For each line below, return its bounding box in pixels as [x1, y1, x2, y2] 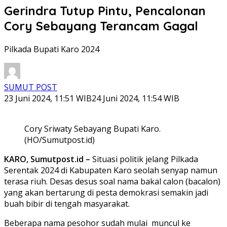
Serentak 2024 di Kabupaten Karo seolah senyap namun [4, 164, 217, 176]
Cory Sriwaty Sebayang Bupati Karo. [24, 123, 161, 134]
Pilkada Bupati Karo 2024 [4, 43, 99, 55]
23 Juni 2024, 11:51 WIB [4, 92, 92, 104]
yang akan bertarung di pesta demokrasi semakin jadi [4, 186, 208, 198]
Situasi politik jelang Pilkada [90, 153, 198, 165]
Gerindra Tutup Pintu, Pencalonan [4, 3, 206, 18]
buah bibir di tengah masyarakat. [4, 198, 130, 209]
